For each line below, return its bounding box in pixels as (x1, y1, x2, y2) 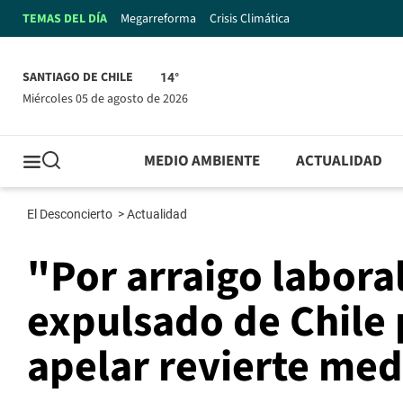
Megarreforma (121, 9, 196, 28)
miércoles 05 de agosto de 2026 (31, 89, 188, 108)
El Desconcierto (27, 207, 115, 222)
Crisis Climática (210, 9, 290, 28)
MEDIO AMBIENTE (144, 150, 261, 173)
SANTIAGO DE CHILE (22, 68, 133, 87)
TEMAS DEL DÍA (22, 9, 107, 28)
